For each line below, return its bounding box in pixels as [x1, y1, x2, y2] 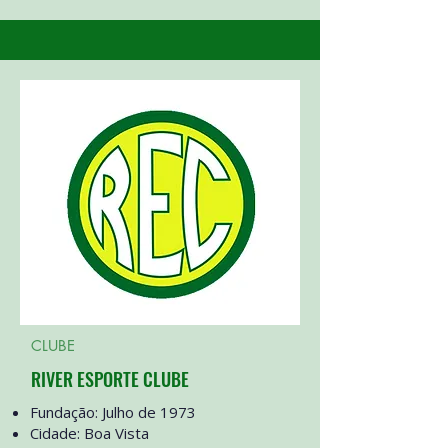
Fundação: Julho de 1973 [30, 402, 196, 422]
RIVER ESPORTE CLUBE [31, 366, 189, 392]
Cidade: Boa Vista [30, 423, 149, 443]
